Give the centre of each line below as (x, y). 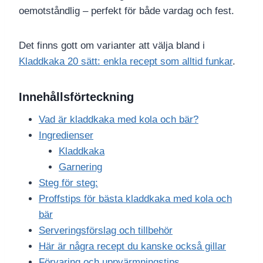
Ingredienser (66, 136)
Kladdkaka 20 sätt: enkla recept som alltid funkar (126, 62)
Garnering (80, 167)
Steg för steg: (68, 183)
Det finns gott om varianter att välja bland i (112, 46)
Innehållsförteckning (76, 97)
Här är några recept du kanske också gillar (132, 247)
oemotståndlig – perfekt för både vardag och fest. (127, 11)
